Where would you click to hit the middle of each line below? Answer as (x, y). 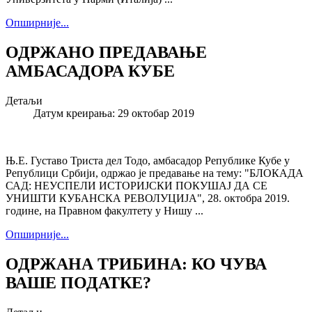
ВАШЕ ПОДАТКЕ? (78, 283)
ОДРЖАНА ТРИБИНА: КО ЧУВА (136, 264)
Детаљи (24, 101)
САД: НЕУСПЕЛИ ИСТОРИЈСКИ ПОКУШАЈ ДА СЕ (136, 186)
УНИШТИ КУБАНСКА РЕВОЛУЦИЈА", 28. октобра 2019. (148, 198)
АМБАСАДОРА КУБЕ (90, 71)
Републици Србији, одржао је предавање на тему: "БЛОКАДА (155, 173)
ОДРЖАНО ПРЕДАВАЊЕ (106, 53)
